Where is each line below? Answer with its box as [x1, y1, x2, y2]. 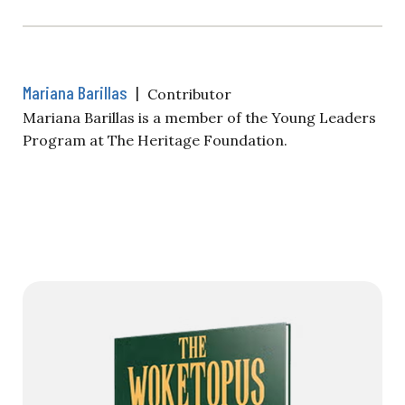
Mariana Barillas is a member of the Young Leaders [23, 108, 376, 127]
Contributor [147, 84, 231, 103]
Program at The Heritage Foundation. [23, 130, 287, 149]
